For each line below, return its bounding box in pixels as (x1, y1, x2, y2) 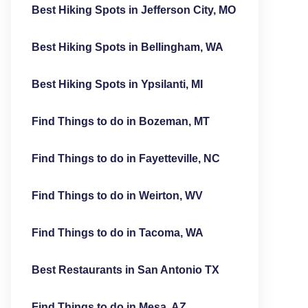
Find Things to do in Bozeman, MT (31, 115, 210, 127)
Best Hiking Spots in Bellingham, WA (31, 41, 223, 53)
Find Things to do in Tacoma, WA (31, 227, 203, 239)
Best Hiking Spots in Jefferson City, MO (31, 4, 236, 16)
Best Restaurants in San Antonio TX (31, 264, 219, 276)
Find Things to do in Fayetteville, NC (31, 153, 220, 164)
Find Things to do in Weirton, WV (31, 190, 203, 201)
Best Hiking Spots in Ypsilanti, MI (31, 78, 203, 90)
